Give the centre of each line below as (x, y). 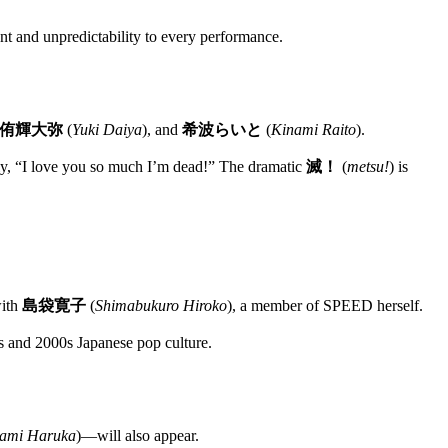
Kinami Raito (313, 129)
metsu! (368, 166)
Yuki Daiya (107, 129)
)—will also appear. (137, 436)
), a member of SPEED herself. (325, 306)
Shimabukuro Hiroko (161, 306)
